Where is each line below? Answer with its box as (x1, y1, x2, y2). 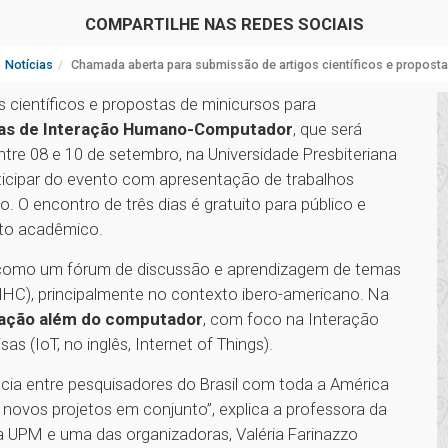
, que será (293, 119, 362, 140)
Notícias (5, 57, 53, 73)
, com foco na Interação (203, 309, 379, 330)
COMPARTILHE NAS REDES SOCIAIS (84, 14, 364, 35)
